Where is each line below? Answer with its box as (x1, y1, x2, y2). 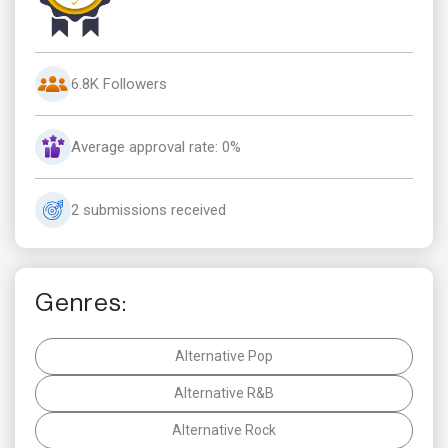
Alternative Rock (172, 421, 276, 438)
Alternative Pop (175, 347, 273, 364)
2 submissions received (71, 200, 226, 219)
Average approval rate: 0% (71, 137, 241, 156)
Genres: (35, 290, 127, 316)
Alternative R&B (174, 384, 274, 401)
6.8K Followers (71, 74, 167, 93)
